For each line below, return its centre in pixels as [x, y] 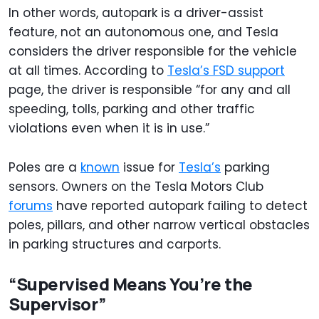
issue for [149, 168]
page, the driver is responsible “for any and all [150, 90]
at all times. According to [88, 71]
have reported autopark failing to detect [180, 206]
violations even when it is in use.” [109, 129]
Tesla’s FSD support [226, 71]
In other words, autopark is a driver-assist [136, 13]
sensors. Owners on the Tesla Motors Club [136, 187]
